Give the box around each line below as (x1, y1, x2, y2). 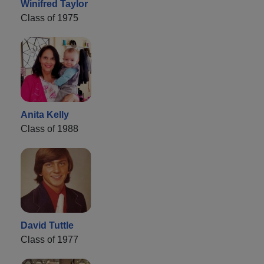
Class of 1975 (21, 12, 78, 23)
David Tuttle (21, 220, 74, 230)
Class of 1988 (21, 123, 78, 134)
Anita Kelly (21, 109, 69, 120)
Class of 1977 (21, 234, 78, 245)
